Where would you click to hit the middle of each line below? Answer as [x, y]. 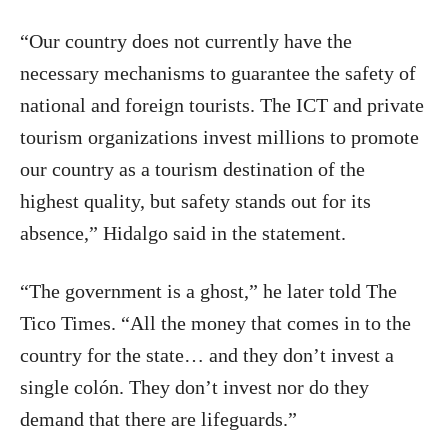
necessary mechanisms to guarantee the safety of [218, 73]
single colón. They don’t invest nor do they [194, 387]
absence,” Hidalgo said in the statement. [183, 233]
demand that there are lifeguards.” [158, 419]
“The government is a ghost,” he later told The [208, 291]
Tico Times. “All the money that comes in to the [215, 323]
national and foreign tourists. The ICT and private [222, 105]
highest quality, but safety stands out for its [195, 201]
